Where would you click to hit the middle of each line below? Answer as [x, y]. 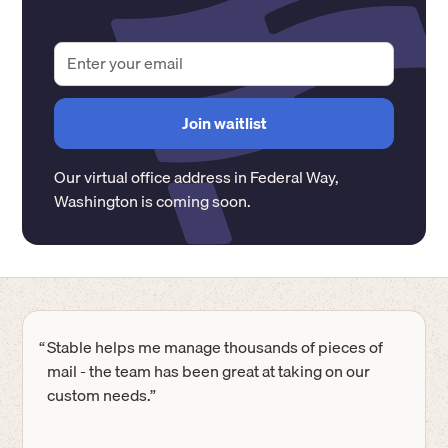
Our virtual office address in [152, 176]
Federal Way [293, 176]
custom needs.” [102, 394]
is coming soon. [195, 200]
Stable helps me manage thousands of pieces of [215, 346]
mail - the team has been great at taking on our [209, 370]
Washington [96, 200]
